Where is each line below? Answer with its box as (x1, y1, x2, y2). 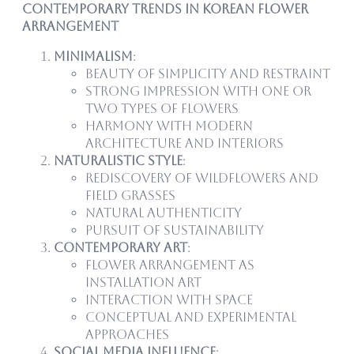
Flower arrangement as (85, 257, 254, 273)
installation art (85, 274, 201, 290)
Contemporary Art (54, 239, 187, 255)
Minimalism (54, 48, 133, 64)
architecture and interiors (85, 135, 284, 151)
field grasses (85, 187, 175, 203)
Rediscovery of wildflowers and (85, 170, 318, 186)
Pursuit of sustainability (85, 222, 264, 238)
